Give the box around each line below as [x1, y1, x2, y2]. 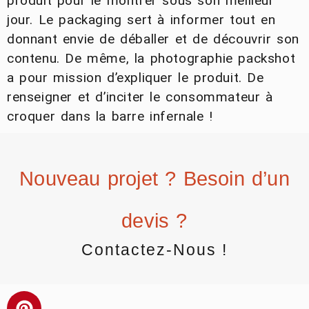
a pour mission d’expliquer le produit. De [7, 70, 264, 86]
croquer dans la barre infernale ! [7, 108, 213, 125]
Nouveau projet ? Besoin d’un [19, 168, 290, 190]
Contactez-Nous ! [81, 241, 228, 259]
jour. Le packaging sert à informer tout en [7, 12, 276, 28]
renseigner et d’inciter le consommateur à [7, 89, 273, 106]
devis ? [121, 210, 188, 232]
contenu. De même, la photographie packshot [7, 50, 296, 67]
